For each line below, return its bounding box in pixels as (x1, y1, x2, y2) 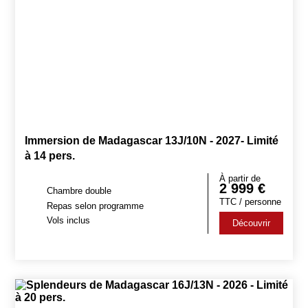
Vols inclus (47, 215, 91, 226)
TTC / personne (219, 197, 281, 207)
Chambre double (47, 186, 112, 197)
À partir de (219, 173, 261, 184)
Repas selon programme (47, 200, 144, 211)
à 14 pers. (25, 150, 76, 162)
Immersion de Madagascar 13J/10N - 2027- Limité (25, 135, 279, 146)
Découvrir (232, 218, 270, 228)
